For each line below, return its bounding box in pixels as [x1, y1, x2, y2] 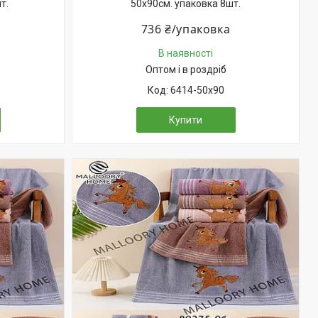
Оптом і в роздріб [145, 64, 226, 75]
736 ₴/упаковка [141, 21, 231, 37]
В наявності [158, 48, 213, 59]
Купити [169, 114, 202, 126]
